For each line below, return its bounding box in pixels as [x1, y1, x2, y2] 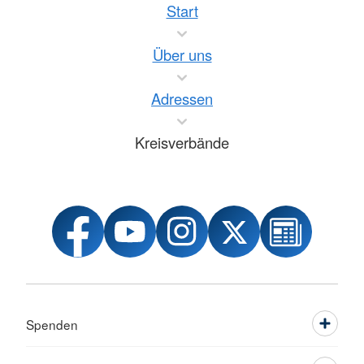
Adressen [151, 88, 213, 110]
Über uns [152, 44, 212, 66]
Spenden [26, 315, 78, 334]
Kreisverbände [135, 132, 229, 154]
